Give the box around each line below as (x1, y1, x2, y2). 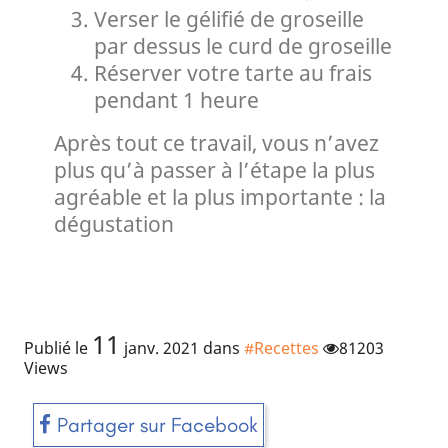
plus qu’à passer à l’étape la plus (54, 155, 375, 184)
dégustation (54, 209, 174, 238)
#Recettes (244, 336, 319, 359)
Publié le (24, 336, 92, 359)
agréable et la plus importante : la (54, 182, 386, 211)
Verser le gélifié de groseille (94, 4, 364, 33)
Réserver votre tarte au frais (94, 58, 372, 87)
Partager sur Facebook (51, 411, 258, 437)
